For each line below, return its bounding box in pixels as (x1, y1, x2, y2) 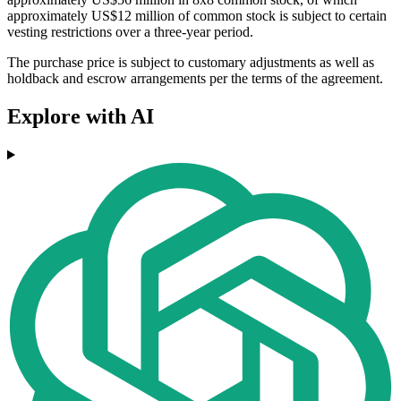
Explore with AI (7, 105, 154, 129)
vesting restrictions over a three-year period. (7, 24, 253, 40)
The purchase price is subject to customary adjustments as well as (7, 55, 374, 71)
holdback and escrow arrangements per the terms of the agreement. (7, 71, 383, 87)
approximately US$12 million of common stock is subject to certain (7, 8, 387, 24)
